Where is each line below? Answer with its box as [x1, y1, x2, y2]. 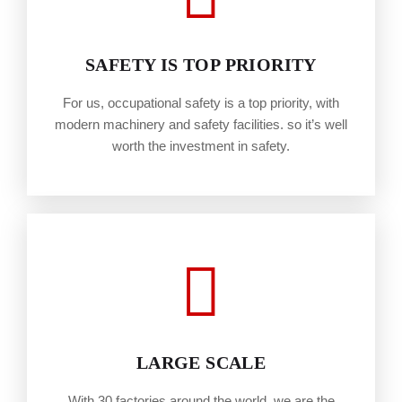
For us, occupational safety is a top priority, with [63, 95, 339, 110]
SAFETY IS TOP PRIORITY [85, 55, 317, 74]
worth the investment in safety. [112, 138, 290, 153]
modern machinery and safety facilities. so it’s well [55, 117, 347, 132]
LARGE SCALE [135, 353, 267, 372]
